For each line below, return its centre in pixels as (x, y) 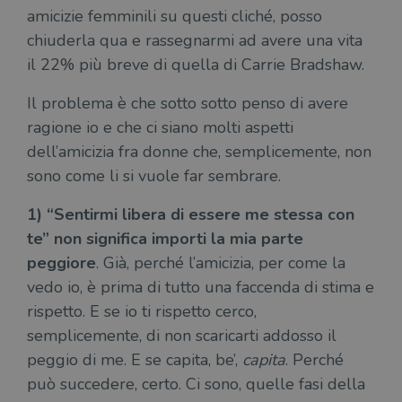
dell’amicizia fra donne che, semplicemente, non (199, 152)
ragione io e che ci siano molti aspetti (160, 127)
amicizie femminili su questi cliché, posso (175, 16)
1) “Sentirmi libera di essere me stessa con (191, 214)
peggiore (61, 263)
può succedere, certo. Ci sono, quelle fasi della (196, 384)
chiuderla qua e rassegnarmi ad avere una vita (195, 40)
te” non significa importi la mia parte (165, 239)
